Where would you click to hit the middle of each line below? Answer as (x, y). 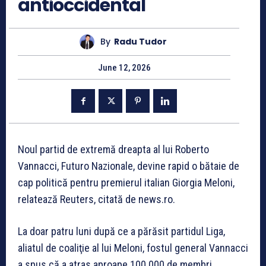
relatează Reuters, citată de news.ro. (96, 199)
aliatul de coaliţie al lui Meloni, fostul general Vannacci (133, 248)
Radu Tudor (140, 42)
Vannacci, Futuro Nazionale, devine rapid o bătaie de (129, 166)
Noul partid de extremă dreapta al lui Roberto (113, 149)
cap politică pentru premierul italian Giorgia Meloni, (126, 182)
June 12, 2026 (124, 67)
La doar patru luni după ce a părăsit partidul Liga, (121, 231)
